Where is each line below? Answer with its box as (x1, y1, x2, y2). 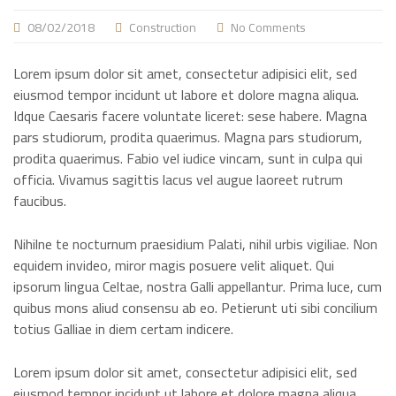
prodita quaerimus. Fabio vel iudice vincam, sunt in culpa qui (13, 145, 362, 171)
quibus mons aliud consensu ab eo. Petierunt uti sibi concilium (13, 294, 377, 321)
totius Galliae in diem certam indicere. (13, 316, 233, 342)
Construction (129, 16, 196, 39)
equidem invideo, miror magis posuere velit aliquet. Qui (13, 252, 334, 278)
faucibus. (13, 187, 66, 214)
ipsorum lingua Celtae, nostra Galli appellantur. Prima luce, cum (13, 273, 382, 300)
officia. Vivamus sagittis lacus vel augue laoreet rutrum (13, 166, 343, 193)
